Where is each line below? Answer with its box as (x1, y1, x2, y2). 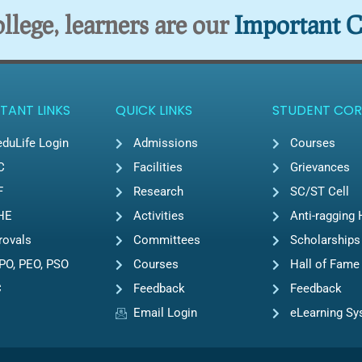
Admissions (133, 136, 199, 151)
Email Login (133, 305, 198, 321)
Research (133, 184, 184, 200)
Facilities (133, 160, 183, 175)
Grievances (290, 160, 351, 175)
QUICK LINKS (115, 101, 192, 120)
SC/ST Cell (290, 184, 350, 200)
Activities (133, 208, 185, 224)
